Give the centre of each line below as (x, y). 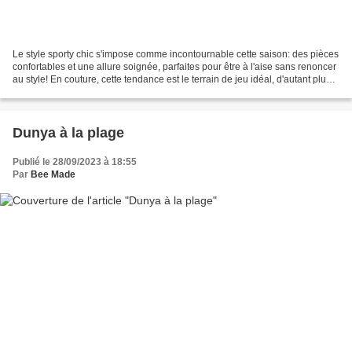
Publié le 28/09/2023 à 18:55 (75, 161)
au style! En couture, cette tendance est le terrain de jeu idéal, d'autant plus (172, 79)
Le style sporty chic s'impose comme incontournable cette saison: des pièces (176, 54)
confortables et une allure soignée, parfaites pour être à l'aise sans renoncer (174, 66)
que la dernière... (49, 92)
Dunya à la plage (68, 132)
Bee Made (53, 174)
